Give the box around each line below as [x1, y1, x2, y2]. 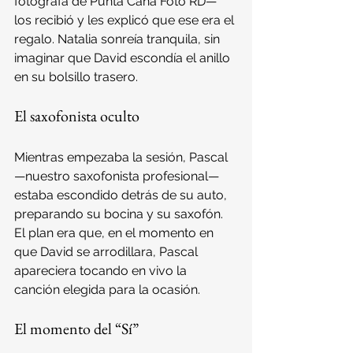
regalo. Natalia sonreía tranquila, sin [14, 31, 223, 46]
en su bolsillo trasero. [14, 69, 138, 84]
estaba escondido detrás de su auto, [14, 187, 230, 203]
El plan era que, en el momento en [14, 225, 217, 240]
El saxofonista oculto [14, 105, 139, 126]
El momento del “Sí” [14, 318, 139, 339]
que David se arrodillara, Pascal [14, 243, 201, 259]
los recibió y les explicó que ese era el [14, 12, 237, 28]
